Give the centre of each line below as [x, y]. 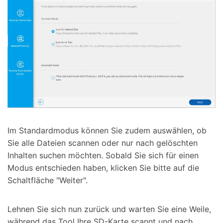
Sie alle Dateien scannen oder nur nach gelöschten [103, 143]
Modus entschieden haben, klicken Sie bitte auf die [103, 168]
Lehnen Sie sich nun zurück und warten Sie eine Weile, [109, 209]
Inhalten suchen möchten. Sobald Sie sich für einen [103, 155]
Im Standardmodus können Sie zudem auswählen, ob [107, 130]
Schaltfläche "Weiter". [48, 180]
